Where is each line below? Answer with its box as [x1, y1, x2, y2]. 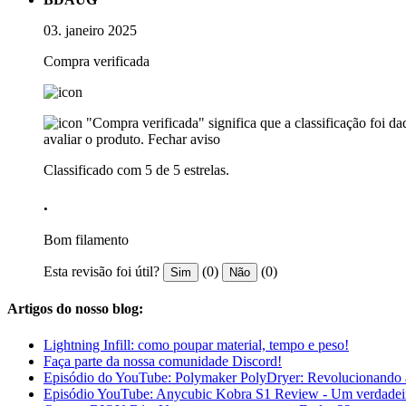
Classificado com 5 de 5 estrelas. [43, 161, 229, 178]
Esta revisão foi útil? [43, 263, 159, 279]
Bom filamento [43, 231, 129, 247]
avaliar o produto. [43, 130, 144, 147]
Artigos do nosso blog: [7, 301, 143, 317]
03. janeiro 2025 [43, 22, 137, 38]
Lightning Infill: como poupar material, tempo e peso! [43, 336, 349, 353]
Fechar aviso [148, 130, 220, 147]
